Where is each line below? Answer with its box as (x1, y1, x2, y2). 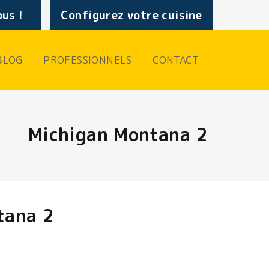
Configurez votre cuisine (60, 7, 202, 23)
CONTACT (153, 53, 199, 67)
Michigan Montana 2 (28, 122, 208, 147)
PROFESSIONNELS (43, 53, 132, 67)
